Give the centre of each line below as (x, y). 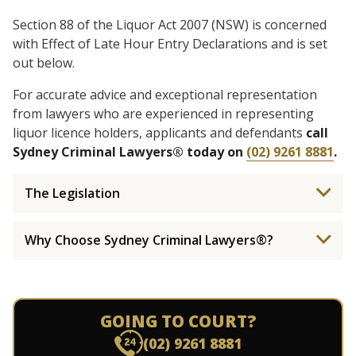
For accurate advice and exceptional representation (165, 95)
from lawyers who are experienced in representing (163, 114)
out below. (44, 63)
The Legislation (72, 193)
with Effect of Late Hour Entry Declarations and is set (170, 44)
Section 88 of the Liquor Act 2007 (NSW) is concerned (170, 25)
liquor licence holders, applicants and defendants (159, 133)
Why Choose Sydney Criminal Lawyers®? (149, 240)
